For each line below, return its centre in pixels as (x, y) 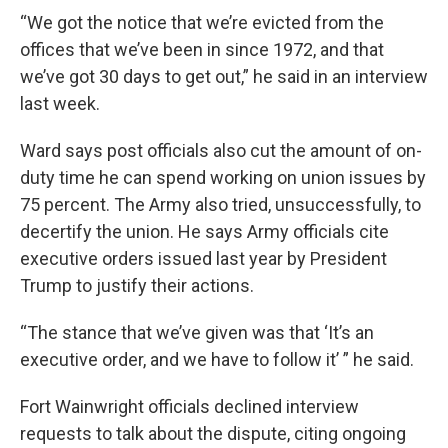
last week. (60, 104)
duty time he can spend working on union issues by (223, 178)
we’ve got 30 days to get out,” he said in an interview (224, 77)
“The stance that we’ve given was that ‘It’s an (197, 333)
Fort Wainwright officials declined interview (189, 407)
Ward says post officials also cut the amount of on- (221, 151)
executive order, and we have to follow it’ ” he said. (217, 360)
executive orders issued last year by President (203, 259)
